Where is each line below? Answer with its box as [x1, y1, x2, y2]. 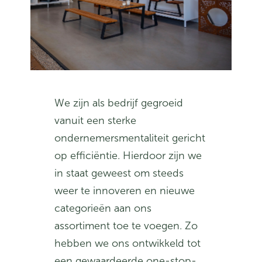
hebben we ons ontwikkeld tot [54, 236, 201, 250]
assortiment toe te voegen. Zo [54, 219, 198, 232]
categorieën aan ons [54, 201, 152, 215]
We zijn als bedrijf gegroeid [54, 96, 184, 109]
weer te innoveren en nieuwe [54, 184, 195, 197]
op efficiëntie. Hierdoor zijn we [54, 149, 202, 162]
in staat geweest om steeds [54, 166, 184, 180]
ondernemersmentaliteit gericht [54, 131, 206, 144]
